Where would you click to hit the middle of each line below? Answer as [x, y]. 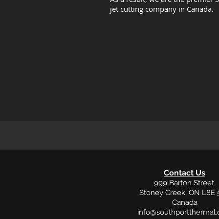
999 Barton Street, [185, 183]
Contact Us [185, 173]
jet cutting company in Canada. [162, 9]
